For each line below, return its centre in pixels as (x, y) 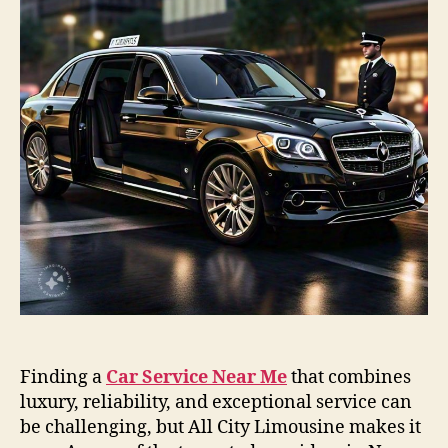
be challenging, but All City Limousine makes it (220, 428)
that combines (349, 378)
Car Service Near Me (196, 378)
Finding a (63, 378)
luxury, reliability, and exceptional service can (216, 403)
